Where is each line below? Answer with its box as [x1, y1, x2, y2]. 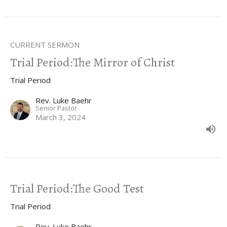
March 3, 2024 [35, 112, 86, 123]
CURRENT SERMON [10, 40, 80, 50]
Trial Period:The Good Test [10, 180, 144, 197]
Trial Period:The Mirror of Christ [10, 54, 175, 71]
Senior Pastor [35, 103, 77, 113]
